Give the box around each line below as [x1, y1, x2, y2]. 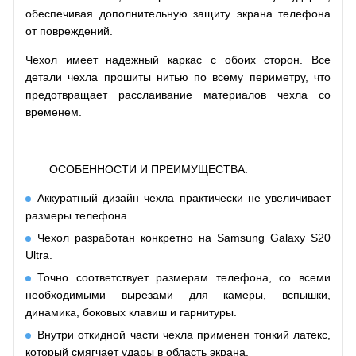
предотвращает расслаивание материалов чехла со [25, 87, 331, 101]
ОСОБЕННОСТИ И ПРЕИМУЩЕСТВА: [49, 162, 248, 176]
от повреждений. [25, 24, 113, 37]
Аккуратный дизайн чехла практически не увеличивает [37, 191, 331, 204]
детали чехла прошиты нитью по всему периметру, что [25, 70, 331, 83]
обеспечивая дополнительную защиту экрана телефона [25, 6, 331, 20]
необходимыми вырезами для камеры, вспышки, [25, 288, 331, 301]
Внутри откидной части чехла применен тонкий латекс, [37, 327, 331, 341]
